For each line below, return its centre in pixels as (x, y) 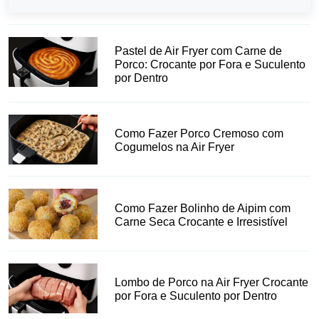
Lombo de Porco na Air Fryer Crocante (212, 283)
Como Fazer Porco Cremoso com (199, 134)
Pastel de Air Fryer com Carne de (199, 51)
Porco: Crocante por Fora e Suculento (210, 64)
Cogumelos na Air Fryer (175, 147)
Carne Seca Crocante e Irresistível (202, 221)
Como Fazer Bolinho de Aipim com (203, 208)
